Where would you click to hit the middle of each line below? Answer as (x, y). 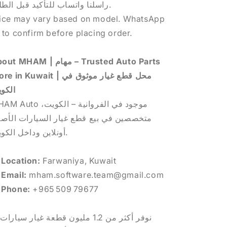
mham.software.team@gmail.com (95, 175)
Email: (14, 175)
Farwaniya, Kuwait (78, 161)
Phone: (16, 189)
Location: (21, 161)
